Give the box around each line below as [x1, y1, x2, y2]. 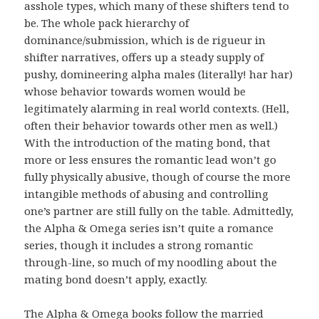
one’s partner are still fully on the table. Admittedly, [24, 204, 294, 219]
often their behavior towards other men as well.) [24, 118, 278, 133]
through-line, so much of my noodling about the [24, 255, 278, 270]
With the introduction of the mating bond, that [24, 135, 271, 150]
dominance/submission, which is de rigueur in [24, 33, 266, 48]
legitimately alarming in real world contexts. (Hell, [24, 101, 290, 116]
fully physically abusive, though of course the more [24, 169, 291, 184]
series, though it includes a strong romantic [24, 238, 253, 253]
